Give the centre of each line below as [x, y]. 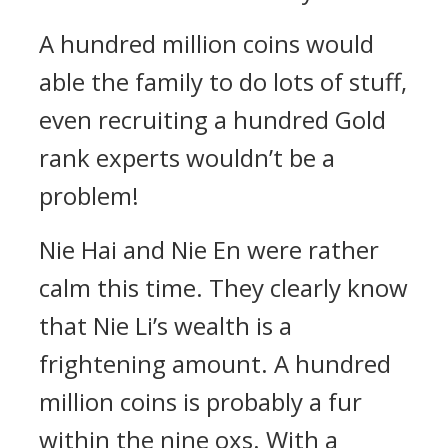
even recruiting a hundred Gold [212, 119]
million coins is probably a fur [200, 401]
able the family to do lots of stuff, [223, 81]
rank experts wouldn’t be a [187, 157]
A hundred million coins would [206, 43]
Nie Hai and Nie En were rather [209, 249]
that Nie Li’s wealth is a [165, 325]
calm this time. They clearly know [223, 287]
